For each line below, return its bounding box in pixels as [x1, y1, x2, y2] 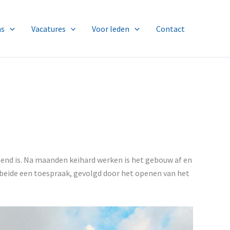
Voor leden [92, 23, 130, 34]
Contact [156, 23, 185, 34]
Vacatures [31, 23, 66, 34]
